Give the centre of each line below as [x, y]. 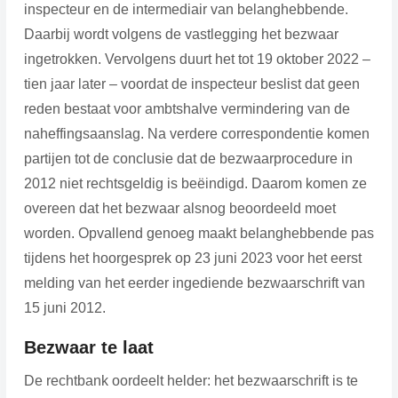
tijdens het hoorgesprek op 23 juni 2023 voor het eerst [192, 258]
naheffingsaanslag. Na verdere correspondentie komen [196, 133]
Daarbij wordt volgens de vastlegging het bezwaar [181, 34]
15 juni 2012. [64, 307]
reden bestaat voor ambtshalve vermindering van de [187, 108]
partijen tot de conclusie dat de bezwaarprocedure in [188, 158]
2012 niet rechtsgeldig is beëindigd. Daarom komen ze [195, 183]
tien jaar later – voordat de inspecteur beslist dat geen [191, 84]
